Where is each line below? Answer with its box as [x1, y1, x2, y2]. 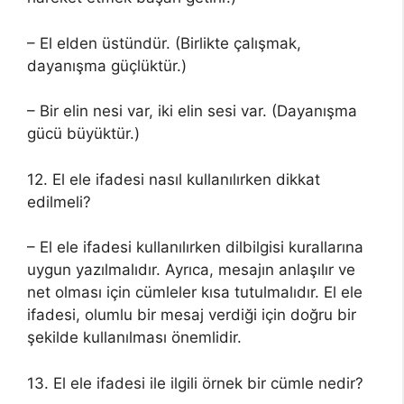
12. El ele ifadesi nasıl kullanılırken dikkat [27, 170, 320, 188]
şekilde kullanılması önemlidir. [27, 328, 242, 346]
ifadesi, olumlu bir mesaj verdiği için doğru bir [27, 306, 356, 324]
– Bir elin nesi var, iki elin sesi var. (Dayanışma [27, 102, 357, 120]
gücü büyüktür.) [27, 124, 140, 142]
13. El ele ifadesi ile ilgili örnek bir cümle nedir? [27, 373, 363, 392]
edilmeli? [27, 192, 91, 211]
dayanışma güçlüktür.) [27, 56, 187, 75]
